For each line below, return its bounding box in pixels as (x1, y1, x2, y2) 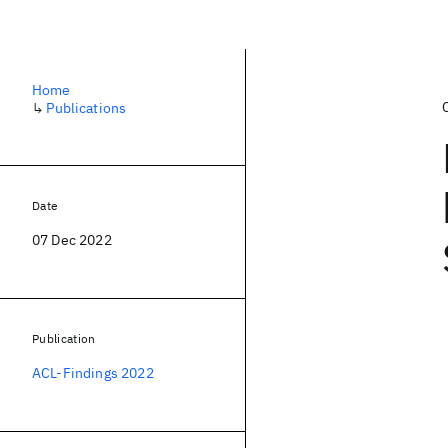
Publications (46, 99, 127, 117)
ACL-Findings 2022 (32, 364, 154, 382)
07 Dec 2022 (32, 231, 112, 249)
